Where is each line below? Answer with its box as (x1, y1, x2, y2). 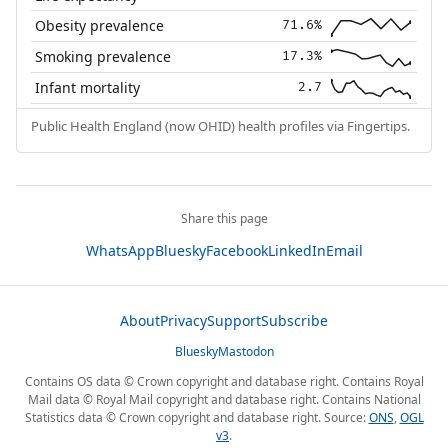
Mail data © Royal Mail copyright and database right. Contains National (27, 391, 421, 409)
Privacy (160, 311, 207, 331)
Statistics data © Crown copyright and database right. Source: (24, 409, 369, 427)
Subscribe (261, 311, 328, 331)
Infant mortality (35, 78, 141, 98)
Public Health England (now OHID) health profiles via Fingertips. (30, 117, 410, 136)
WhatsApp (85, 241, 155, 261)
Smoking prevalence (35, 47, 172, 67)
